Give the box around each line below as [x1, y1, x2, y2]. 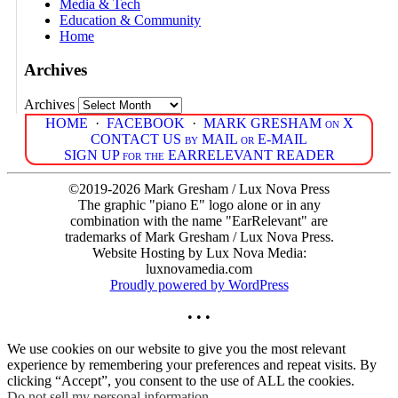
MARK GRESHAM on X [203, 115, 354, 131]
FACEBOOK [106, 115, 185, 131]
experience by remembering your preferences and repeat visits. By [7, 356, 377, 372]
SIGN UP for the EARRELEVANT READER [63, 147, 335, 163]
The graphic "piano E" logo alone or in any [77, 196, 321, 212]
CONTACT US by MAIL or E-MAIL [91, 131, 307, 147]
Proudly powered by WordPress [109, 276, 289, 292]
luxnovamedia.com [146, 260, 252, 276]
